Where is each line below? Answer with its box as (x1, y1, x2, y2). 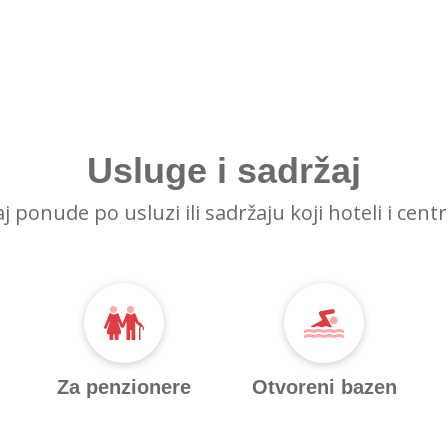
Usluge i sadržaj (87, 150, 361, 191)
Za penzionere (57, 376, 191, 398)
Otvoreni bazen (251, 376, 397, 398)
